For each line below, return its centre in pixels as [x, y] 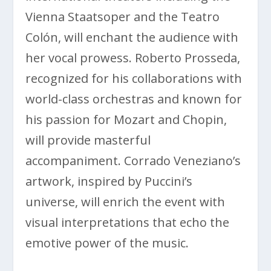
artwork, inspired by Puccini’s [109, 181]
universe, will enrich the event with [126, 201]
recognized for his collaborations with [134, 78]
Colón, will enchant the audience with [132, 37]
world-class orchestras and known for [134, 99]
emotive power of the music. [107, 243]
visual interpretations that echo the [128, 222]
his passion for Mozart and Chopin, [126, 119]
